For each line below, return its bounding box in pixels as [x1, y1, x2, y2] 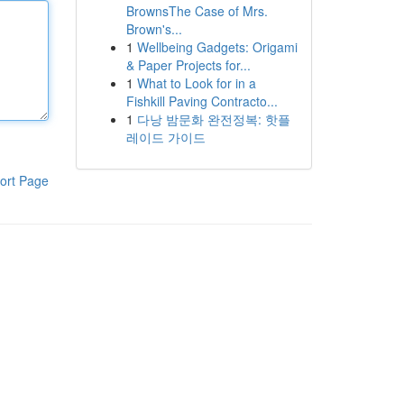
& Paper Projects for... [125, 56, 251, 74]
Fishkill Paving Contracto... [125, 92, 278, 110]
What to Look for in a [136, 74, 256, 92]
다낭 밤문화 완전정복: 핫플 [136, 110, 290, 128]
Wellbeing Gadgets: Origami [136, 38, 298, 56]
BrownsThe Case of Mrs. [125, 2, 268, 20]
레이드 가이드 [125, 128, 206, 146]
